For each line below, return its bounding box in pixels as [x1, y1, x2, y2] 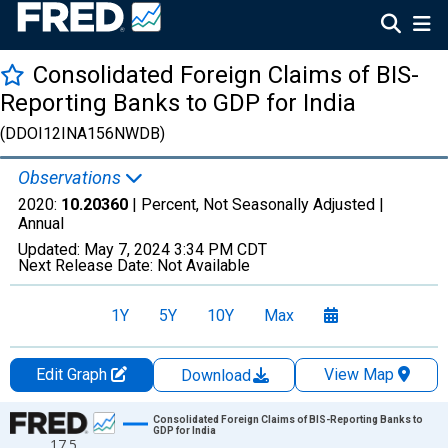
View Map [323, 365, 394, 384]
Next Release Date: [18, 256, 157, 275]
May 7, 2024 [84, 240, 170, 259]
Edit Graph [35, 365, 111, 384]
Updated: [18, 240, 84, 259]
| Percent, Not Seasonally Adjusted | [128, 195, 384, 214]
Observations [18, 167, 125, 188]
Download [181, 366, 255, 385]
